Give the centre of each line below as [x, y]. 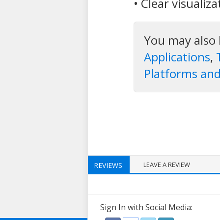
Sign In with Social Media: [146, 207]
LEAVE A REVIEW [167, 164]
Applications [177, 56]
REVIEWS [108, 165]
